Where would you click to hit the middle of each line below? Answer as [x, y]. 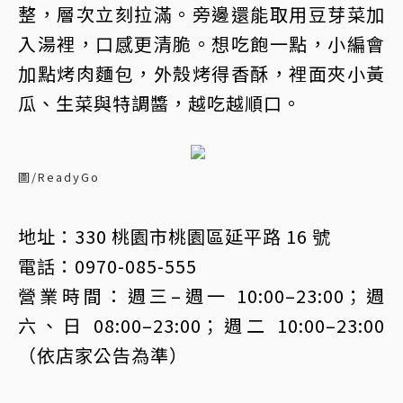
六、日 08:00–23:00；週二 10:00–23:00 [201, 325]
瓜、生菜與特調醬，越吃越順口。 [160, 103]
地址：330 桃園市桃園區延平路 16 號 [175, 236]
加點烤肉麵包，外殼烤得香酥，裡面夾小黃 [201, 73]
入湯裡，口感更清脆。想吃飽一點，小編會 [201, 44]
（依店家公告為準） [103, 355]
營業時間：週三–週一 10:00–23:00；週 [201, 296]
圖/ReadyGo [59, 177]
